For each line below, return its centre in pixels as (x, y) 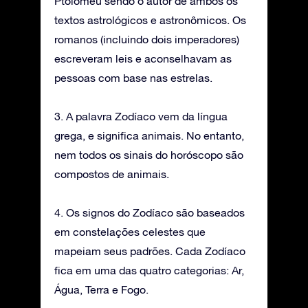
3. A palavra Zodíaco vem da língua (141, 116)
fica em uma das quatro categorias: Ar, (149, 270)
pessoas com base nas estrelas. (133, 77)
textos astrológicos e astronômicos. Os (150, 20)
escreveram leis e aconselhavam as (143, 58)
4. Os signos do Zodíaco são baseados (150, 212)
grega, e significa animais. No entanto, (149, 135)
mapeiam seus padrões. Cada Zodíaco (150, 251)
